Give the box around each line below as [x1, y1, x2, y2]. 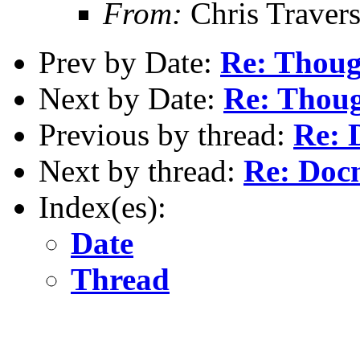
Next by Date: [39, 80, 223, 116]
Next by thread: [39, 153, 243, 188]
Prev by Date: [39, 44, 220, 80]
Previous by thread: [39, 117, 293, 152]
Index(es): [39, 189, 166, 224]
